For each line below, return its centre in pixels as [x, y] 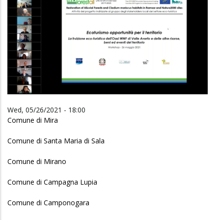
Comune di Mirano [37, 161]
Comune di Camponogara [48, 202]
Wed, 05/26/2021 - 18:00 [46, 110]
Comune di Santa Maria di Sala [56, 140]
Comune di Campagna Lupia [52, 182]
